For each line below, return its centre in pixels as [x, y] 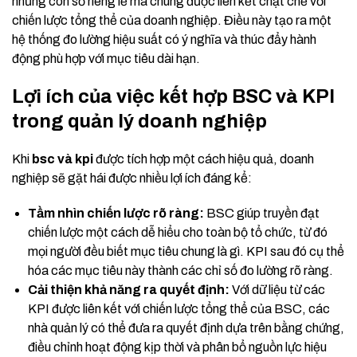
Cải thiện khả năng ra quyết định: [129, 290]
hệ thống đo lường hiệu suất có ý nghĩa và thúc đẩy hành [164, 40]
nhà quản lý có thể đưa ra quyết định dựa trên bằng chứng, [186, 328]
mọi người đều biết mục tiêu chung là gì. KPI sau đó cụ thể [186, 252]
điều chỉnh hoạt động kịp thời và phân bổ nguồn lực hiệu [177, 347]
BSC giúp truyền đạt [262, 214]
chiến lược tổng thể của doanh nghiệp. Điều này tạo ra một [172, 21]
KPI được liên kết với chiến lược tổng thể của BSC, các [179, 309]
